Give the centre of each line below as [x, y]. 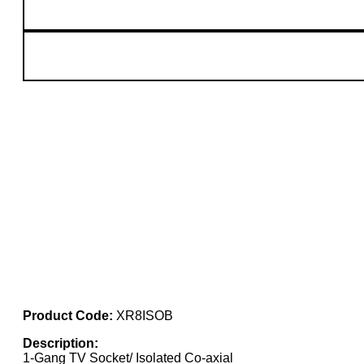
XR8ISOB [145, 315]
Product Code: [69, 315]
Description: [61, 343]
